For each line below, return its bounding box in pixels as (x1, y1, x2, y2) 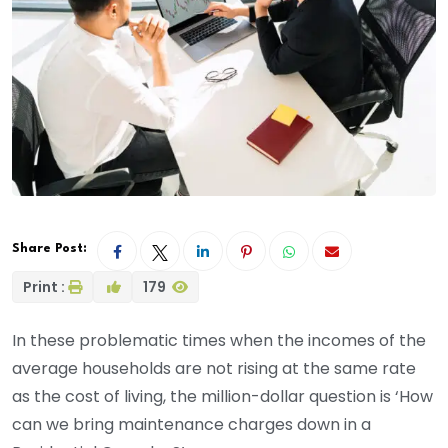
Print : (23, 277, 65, 298)
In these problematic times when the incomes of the (12, 329, 426, 353)
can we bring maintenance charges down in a (12, 413, 371, 437)
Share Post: (12, 241, 87, 255)
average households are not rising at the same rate (12, 357, 416, 381)
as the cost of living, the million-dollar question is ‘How (12, 385, 433, 409)
